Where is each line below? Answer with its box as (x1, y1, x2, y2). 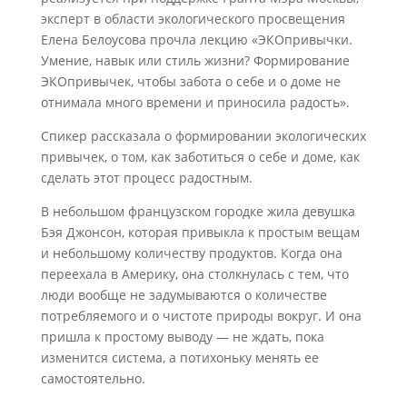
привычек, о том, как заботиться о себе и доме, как (40, 148, 360, 165)
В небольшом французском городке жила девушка (40, 203, 355, 220)
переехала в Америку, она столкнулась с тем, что (40, 265, 349, 283)
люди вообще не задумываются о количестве (40, 286, 327, 303)
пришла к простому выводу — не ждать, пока (40, 328, 324, 345)
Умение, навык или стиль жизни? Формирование (40, 52, 350, 69)
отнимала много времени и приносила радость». (40, 94, 350, 111)
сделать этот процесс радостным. (40, 169, 253, 186)
